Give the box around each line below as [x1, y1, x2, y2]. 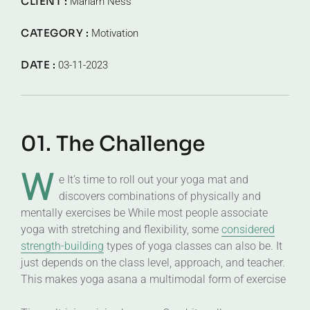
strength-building [21, 239, 104, 253]
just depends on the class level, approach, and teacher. [21, 256, 285, 269]
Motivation [91, 27, 138, 39]
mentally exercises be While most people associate [21, 206, 268, 219]
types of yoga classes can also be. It [104, 239, 282, 253]
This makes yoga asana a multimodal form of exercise [21, 273, 286, 286]
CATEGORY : [21, 26, 91, 39]
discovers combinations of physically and [59, 190, 261, 203]
